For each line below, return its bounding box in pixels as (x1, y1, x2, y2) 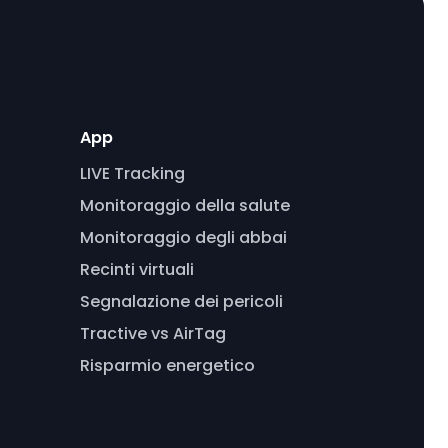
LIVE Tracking (79, 162, 185, 185)
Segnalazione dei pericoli (79, 290, 283, 313)
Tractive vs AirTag (79, 322, 226, 345)
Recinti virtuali (79, 258, 194, 281)
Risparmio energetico (79, 354, 255, 377)
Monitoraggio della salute (79, 194, 290, 217)
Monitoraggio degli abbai (79, 226, 287, 249)
